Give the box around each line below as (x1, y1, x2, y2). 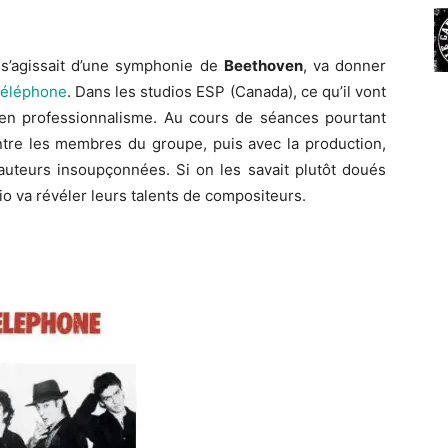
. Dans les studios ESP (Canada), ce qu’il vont (66, 82, 387, 102)
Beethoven (223, 56, 303, 76)
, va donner (302, 56, 387, 76)
